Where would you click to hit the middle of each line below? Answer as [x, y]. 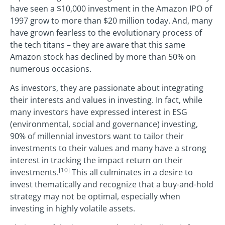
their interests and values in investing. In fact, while [106, 100]
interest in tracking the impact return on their [96, 160]
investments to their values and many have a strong [108, 148]
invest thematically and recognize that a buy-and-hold [112, 185]
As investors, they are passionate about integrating [107, 88]
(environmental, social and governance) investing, [104, 124]
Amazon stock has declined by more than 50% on [103, 57]
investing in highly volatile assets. [73, 209]
